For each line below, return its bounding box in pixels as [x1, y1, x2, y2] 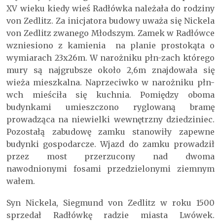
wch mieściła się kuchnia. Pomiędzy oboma [6, 90, 215, 100]
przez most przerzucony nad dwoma [6, 151, 215, 162]
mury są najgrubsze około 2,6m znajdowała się [6, 65, 215, 75]
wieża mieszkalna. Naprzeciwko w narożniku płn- [6, 77, 215, 88]
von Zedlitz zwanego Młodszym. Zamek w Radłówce [6, 28, 215, 38]
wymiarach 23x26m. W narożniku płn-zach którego [6, 53, 215, 63]
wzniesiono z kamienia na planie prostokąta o [6, 40, 215, 51]
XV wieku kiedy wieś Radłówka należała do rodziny [6, 3, 215, 14]
